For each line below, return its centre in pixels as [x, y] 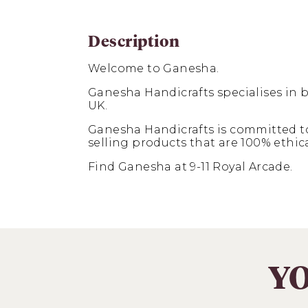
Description [134, 43]
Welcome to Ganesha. [154, 69]
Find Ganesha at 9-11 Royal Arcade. [190, 167]
